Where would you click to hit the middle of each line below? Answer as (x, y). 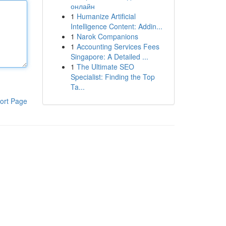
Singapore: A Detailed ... (109, 56)
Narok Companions (107, 36)
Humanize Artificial (106, 16)
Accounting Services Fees (118, 46)
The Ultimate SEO (105, 67)
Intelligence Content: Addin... (116, 26)
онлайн (82, 6)
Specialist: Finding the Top (112, 77)
